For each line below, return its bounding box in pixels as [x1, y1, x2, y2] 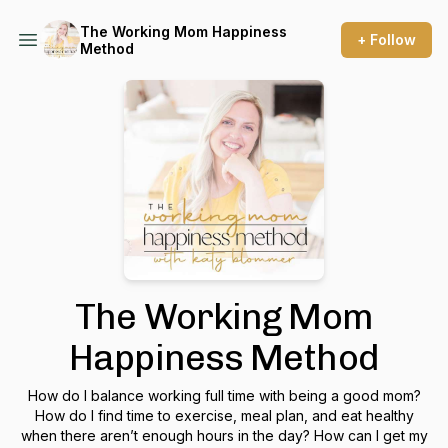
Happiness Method [69, 336, 379, 379]
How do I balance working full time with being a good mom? [27, 387, 421, 404]
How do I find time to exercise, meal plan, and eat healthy [34, 407, 414, 424]
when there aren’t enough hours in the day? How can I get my [20, 427, 314, 444]
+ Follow [357, 31, 416, 48]
